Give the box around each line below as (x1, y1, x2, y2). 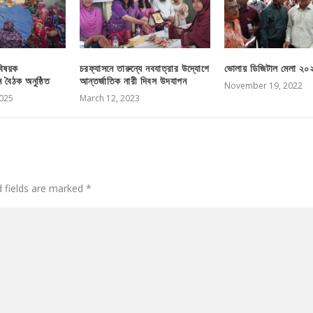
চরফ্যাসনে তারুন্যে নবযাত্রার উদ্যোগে (79, 61, 210, 75)
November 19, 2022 (224, 79, 303, 92)
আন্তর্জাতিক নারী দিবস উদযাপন (79, 73, 187, 87)
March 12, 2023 (79, 92, 140, 104)
